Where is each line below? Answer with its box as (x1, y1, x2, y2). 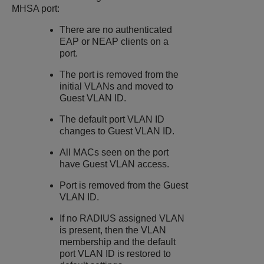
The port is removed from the (60, 70, 179, 80)
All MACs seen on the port (60, 147, 169, 158)
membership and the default (60, 237, 176, 247)
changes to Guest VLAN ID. (60, 126, 175, 137)
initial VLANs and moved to (60, 81, 174, 92)
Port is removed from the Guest (60, 180, 189, 191)
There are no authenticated (60, 25, 173, 35)
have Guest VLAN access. (60, 159, 170, 170)
